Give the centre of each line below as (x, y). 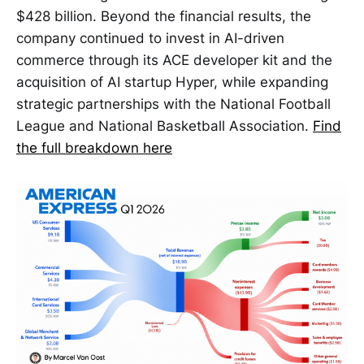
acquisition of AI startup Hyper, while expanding (172, 82)
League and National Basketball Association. (165, 126)
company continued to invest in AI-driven (150, 39)
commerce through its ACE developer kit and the (174, 61)
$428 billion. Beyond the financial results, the (164, 17)
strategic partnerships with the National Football (173, 104)
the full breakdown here (94, 148)
